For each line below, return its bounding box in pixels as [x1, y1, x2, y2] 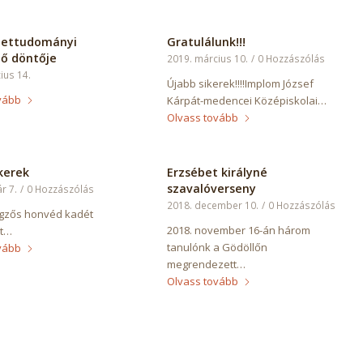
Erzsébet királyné [167, 164, 268, 181]
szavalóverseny [167, 181, 257, 197]
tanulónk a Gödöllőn [167, 240, 268, 255]
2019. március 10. [167, 52, 249, 66]
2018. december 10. [167, 199, 259, 212]
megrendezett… [167, 257, 246, 272]
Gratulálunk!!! [167, 34, 246, 50]
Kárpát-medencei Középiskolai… [167, 93, 327, 109]
